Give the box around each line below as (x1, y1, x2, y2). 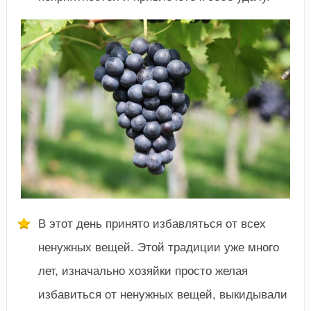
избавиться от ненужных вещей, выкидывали (37, 288, 287, 302)
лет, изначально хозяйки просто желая (37, 264, 248, 278)
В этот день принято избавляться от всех (37, 217, 266, 231)
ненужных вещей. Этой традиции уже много (37, 241, 279, 255)
